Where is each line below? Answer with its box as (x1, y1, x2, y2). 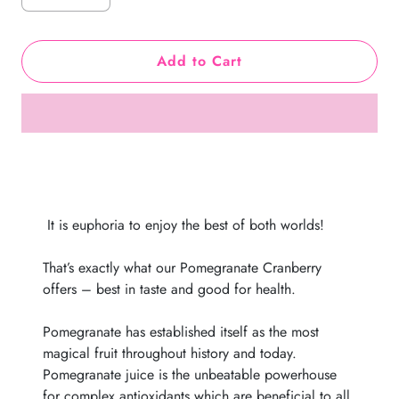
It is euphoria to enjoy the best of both (43, 215, 281, 235)
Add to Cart (157, 51, 242, 71)
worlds (281, 215, 320, 235)
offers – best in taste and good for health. (43, 279, 296, 299)
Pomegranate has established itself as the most (43, 322, 319, 342)
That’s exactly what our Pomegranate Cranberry (43, 257, 322, 278)
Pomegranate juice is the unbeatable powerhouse (43, 364, 337, 385)
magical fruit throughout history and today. (43, 343, 301, 363)
